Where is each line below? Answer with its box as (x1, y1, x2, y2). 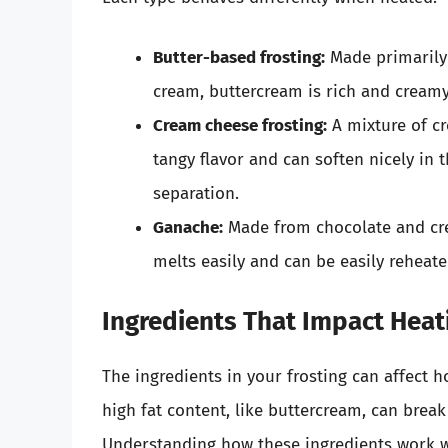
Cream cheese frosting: (153, 114, 327, 136)
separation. (153, 182, 239, 204)
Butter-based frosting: (153, 46, 325, 68)
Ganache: (153, 216, 223, 238)
